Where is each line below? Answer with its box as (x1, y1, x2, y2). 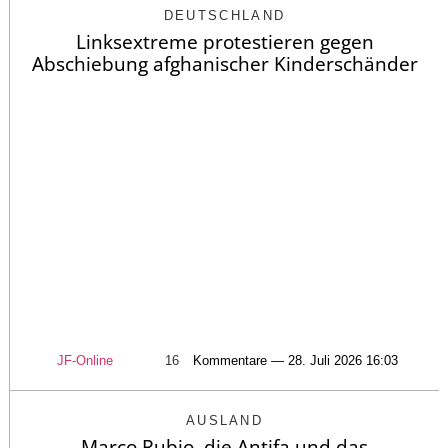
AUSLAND (185, 413, 264, 429)
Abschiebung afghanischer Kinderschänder (31, 50, 418, 77)
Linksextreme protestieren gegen (75, 28, 374, 55)
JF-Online (56, 353, 113, 369)
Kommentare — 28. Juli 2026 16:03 (192, 353, 398, 369)
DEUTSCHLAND (163, 7, 286, 23)
